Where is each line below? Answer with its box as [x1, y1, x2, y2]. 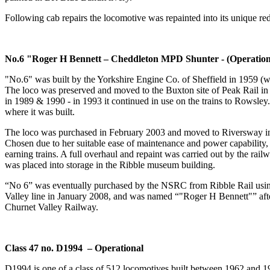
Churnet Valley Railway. [5, 202, 98, 213]
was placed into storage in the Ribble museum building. [5, 160, 215, 171]
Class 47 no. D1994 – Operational [5, 243, 143, 254]
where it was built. [5, 107, 75, 118]
